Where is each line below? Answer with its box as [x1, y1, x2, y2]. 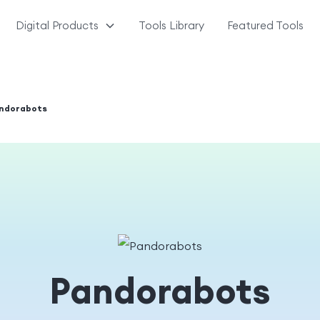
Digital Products [16, 18, 99, 32]
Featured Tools [227, 18, 304, 32]
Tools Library [139, 18, 205, 32]
